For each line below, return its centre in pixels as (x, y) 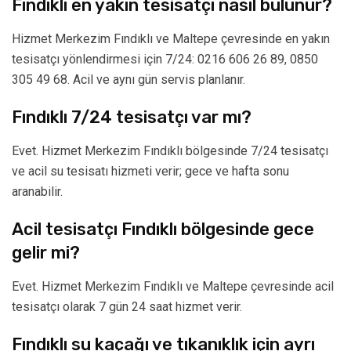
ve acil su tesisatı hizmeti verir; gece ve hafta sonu (150, 172)
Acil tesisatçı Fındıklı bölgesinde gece (163, 230)
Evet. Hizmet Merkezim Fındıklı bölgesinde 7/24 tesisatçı (170, 151)
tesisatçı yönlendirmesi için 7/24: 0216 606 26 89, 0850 (165, 60)
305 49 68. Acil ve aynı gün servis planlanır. (128, 80)
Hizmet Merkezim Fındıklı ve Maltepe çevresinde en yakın (171, 39)
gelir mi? (46, 253)
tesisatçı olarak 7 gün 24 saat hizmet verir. (127, 307)
